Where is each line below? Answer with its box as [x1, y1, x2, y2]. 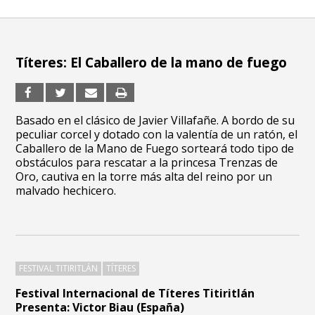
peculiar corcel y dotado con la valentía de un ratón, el [15, 127, 298, 142]
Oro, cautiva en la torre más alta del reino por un [15, 169, 273, 184]
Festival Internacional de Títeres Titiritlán [15, 285, 255, 301]
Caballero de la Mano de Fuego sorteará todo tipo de [15, 141, 295, 156]
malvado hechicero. [15, 183, 117, 198]
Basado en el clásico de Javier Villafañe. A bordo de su [15, 112, 295, 128]
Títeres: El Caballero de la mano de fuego [15, 53, 288, 72]
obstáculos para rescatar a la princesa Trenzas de [15, 155, 278, 170]
